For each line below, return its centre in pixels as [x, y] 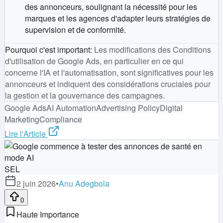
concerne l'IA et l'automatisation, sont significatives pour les [109, 72]
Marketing [22, 119]
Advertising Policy [128, 108]
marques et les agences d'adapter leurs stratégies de [118, 18]
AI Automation [71, 108]
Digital [171, 108]
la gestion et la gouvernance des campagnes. [85, 95]
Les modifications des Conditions [153, 49]
